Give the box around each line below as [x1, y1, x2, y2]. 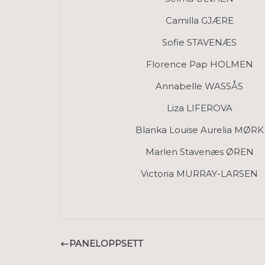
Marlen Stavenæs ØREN [145, 146, 254, 157]
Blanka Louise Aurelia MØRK [135, 124, 264, 135]
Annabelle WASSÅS [156, 80, 243, 92]
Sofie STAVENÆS [162, 36, 237, 48]
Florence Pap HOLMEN [146, 58, 253, 70]
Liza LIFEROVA [166, 102, 232, 114]
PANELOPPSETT [69, 238, 143, 250]
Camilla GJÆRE [165, 14, 234, 26]
